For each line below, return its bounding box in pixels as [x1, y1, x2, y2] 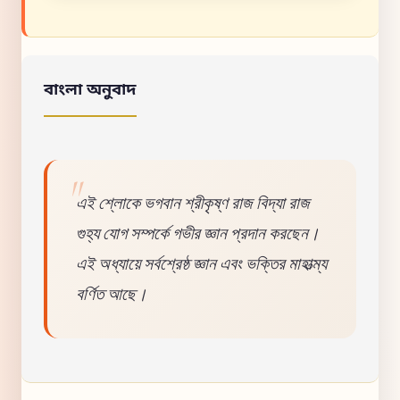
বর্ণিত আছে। [76, 283, 147, 305]
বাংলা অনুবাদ [44, 79, 137, 101]
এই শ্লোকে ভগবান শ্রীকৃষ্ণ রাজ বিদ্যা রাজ [76, 192, 310, 214]
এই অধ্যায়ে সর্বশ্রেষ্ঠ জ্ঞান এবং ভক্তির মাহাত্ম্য [76, 253, 327, 275]
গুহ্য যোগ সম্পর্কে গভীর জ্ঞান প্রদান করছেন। [76, 222, 320, 245]
